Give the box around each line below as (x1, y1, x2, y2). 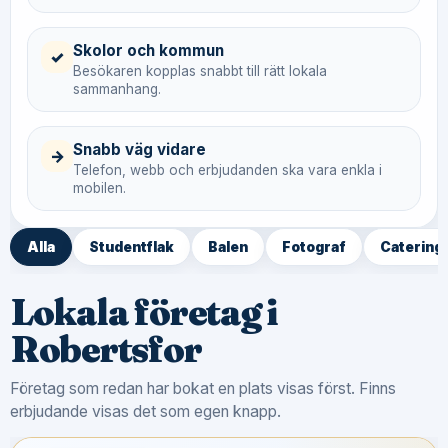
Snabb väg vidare (73, 140, 206, 159)
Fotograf (282, 239, 346, 255)
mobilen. (73, 180, 126, 196)
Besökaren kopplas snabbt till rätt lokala (73, 63, 327, 79)
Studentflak (89, 239, 174, 255)
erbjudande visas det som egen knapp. (10, 402, 281, 421)
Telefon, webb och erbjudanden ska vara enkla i (73, 162, 382, 178)
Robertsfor (10, 327, 202, 371)
